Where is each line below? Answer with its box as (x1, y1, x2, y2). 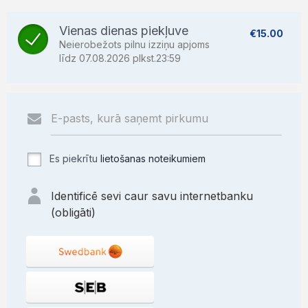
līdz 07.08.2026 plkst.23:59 (59, 52, 181, 64)
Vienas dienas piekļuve (59, 23, 188, 38)
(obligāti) (51, 206, 96, 219)
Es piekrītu (47, 153, 100, 164)
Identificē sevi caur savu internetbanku (51, 189, 253, 203)
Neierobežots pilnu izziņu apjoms (59, 38, 210, 50)
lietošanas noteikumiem (100, 153, 206, 164)
